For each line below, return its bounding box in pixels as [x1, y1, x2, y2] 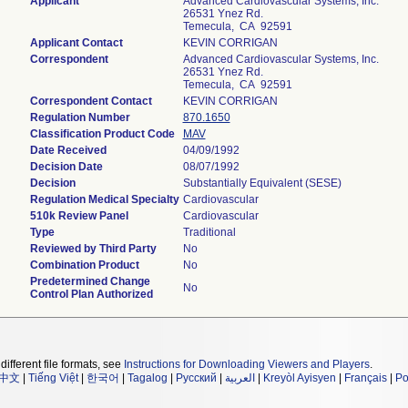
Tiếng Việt [28, 372, 78, 384]
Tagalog [127, 372, 168, 384]
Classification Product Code [29, 127, 175, 140]
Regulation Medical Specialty [29, 193, 179, 206]
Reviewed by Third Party [29, 242, 157, 255]
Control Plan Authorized [29, 288, 153, 301]
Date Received [29, 144, 107, 157]
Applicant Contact [29, 36, 123, 49]
